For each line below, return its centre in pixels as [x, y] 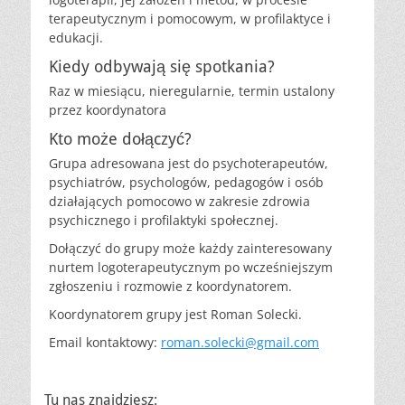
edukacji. [76, 38]
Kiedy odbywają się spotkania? [162, 66]
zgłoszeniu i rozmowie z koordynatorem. [170, 286]
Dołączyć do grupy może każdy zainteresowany [190, 248]
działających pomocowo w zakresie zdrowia [179, 201]
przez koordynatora [108, 110]
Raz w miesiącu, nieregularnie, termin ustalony [192, 91]
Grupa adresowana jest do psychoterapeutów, [188, 163]
